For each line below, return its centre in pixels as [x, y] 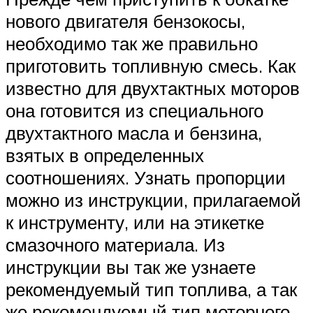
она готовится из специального [134, 111]
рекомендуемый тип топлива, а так [151, 290]
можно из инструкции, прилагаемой [153, 200]
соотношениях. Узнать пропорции [146, 178]
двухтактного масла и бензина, [134, 133]
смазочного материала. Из [115, 245]
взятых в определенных [105, 155]
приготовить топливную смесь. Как [151, 66]
